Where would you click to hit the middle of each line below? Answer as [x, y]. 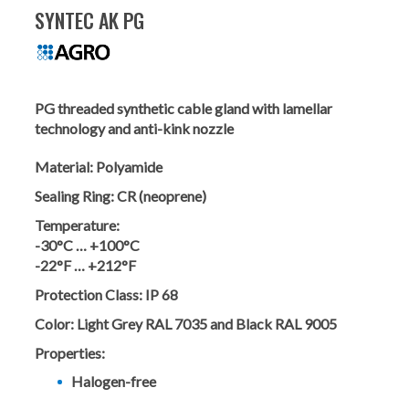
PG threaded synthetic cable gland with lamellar [184, 109]
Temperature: [77, 225]
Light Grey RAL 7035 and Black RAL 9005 [207, 324]
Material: [64, 167]
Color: [54, 324]
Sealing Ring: [74, 196]
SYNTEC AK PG [89, 20]
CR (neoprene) [162, 196]
